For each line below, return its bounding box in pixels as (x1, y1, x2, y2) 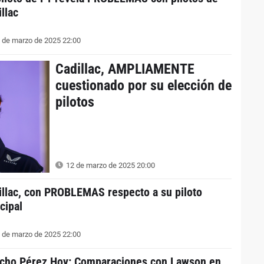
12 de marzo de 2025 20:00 (64, 161, 155, 170)
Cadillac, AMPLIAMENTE (55, 60, 194, 77)
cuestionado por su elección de (55, 77, 232, 94)
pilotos (55, 93, 94, 110)
